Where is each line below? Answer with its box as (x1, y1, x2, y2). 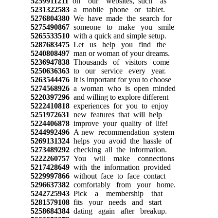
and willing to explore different (69, 92, 168, 101)
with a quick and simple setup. (69, 31, 166, 40)
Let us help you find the (69, 40, 166, 49)
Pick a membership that (69, 189, 163, 198)
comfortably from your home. (69, 180, 176, 189)
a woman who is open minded (69, 84, 176, 92)
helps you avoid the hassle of (69, 136, 172, 145)
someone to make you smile (69, 22, 174, 31)
